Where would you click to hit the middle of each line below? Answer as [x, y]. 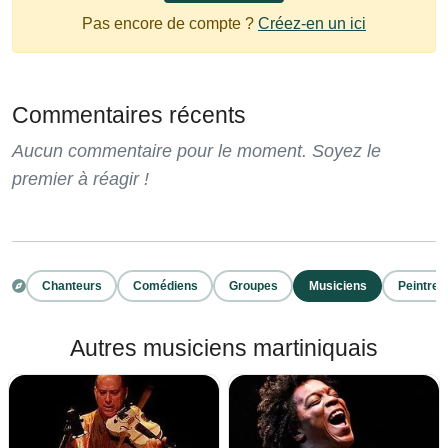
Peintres [421, 285]
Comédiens [165, 285]
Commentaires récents [129, 115]
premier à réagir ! [80, 179]
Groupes [253, 285]
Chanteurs [71, 285]
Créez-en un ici [312, 24]
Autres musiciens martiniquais [224, 348]
